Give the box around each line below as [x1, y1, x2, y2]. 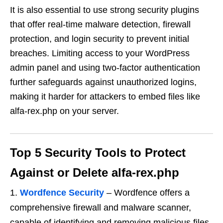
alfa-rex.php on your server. [10, 106, 119, 116]
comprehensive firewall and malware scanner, [10, 203, 191, 213]
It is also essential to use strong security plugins [10, 5, 199, 15]
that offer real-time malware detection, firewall [10, 19, 191, 29]
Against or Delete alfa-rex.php [10, 166, 179, 179]
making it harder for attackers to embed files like [10, 92, 200, 102]
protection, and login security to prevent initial [10, 34, 189, 44]
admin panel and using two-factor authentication [10, 63, 200, 73]
